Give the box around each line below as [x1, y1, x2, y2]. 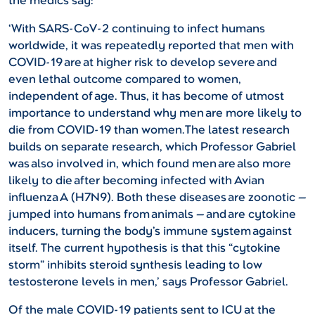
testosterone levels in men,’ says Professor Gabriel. [8, 274, 288, 290]
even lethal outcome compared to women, [8, 72, 241, 87]
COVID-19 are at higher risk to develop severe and [8, 55, 277, 70]
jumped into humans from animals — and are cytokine [8, 207, 296, 222]
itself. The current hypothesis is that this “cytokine [8, 240, 281, 256]
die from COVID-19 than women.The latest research [8, 122, 290, 138]
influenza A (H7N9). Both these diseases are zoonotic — [8, 190, 307, 205]
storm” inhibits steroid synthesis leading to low [8, 257, 262, 273]
